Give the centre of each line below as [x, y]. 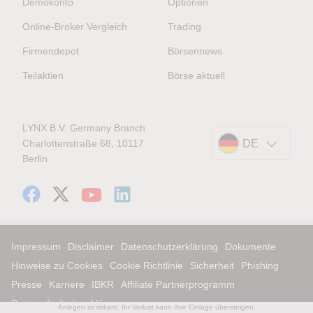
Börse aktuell [196, 76]
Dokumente [250, 247]
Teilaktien [43, 76]
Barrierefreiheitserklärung [67, 304]
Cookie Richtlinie [146, 266]
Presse [27, 285]
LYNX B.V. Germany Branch [84, 128]
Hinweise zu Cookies [57, 266]
